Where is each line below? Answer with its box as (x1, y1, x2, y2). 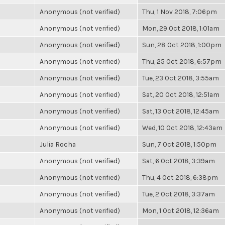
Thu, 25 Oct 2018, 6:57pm (142, 57, 221, 65)
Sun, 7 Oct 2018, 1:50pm (142, 140, 216, 148)
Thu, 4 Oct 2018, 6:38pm (142, 173, 218, 181)
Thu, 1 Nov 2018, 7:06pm (142, 8, 217, 16)
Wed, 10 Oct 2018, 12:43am (142, 124, 222, 132)
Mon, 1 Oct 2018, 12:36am (142, 206, 219, 214)
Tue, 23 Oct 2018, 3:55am (142, 74, 219, 82)
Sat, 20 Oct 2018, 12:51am (142, 90, 219, 98)
